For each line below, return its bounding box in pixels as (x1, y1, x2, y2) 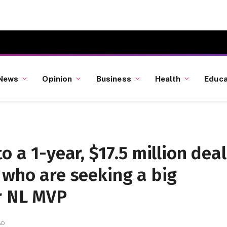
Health (155, 73, 180, 83)
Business (96, 73, 131, 83)
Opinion (42, 73, 72, 83)
